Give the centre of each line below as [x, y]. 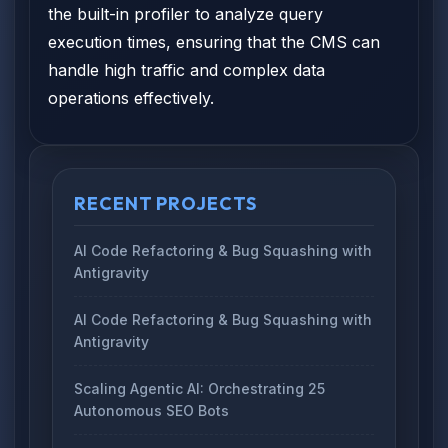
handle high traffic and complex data [186, 70]
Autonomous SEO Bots [151, 410]
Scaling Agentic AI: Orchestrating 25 [199, 388]
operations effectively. [131, 98]
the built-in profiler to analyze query [185, 14]
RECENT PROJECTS [165, 203]
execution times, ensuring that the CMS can [214, 42]
